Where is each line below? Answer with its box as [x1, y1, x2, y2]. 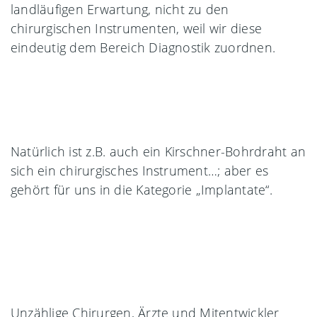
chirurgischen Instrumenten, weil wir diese [11, 19, 263, 37]
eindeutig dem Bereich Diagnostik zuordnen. [11, 38, 276, 56]
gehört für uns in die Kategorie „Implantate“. [11, 180, 272, 198]
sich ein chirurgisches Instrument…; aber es [11, 161, 269, 179]
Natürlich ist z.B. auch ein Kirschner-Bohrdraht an [11, 142, 306, 160]
